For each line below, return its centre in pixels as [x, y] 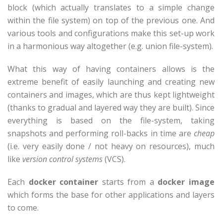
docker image [186, 182]
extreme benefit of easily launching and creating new [111, 82]
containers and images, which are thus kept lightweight [111, 95]
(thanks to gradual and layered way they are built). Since [111, 108]
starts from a [128, 182]
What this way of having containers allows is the [111, 69]
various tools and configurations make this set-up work [111, 33]
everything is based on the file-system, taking [111, 120]
